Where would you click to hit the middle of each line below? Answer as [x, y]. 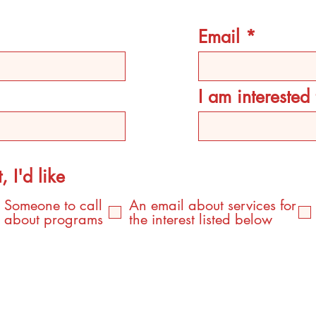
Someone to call [54, 205]
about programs [54, 219]
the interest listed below [201, 219]
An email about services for [213, 205]
